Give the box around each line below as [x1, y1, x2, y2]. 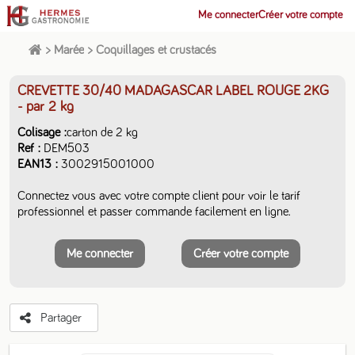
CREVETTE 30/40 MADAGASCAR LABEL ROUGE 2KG [17, 84, 330, 98]
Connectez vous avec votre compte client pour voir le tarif [17, 189, 301, 202]
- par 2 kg [17, 100, 74, 114]
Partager [40, 311, 82, 324]
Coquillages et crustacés [96, 43, 216, 56]
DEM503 [44, 142, 90, 155]
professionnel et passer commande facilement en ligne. [17, 205, 292, 218]
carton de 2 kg [67, 126, 139, 139]
